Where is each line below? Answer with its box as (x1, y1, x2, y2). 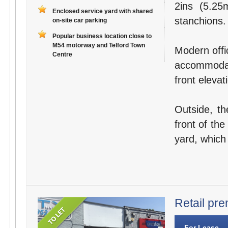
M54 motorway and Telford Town (52, 42, 145, 49)
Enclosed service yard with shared (52, 8, 153, 15)
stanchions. (174, 15, 226, 27)
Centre (52, 51, 72, 59)
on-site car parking (52, 17, 107, 24)
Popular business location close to (52, 33, 152, 40)
